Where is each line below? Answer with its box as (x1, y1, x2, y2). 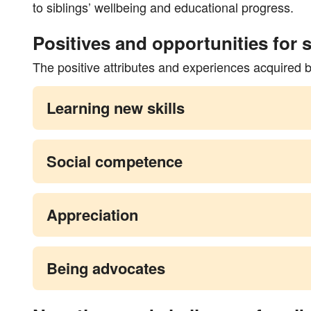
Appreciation (47, 203, 138, 226)
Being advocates (47, 256, 165, 279)
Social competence (47, 149, 183, 172)
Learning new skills (47, 96, 185, 119)
